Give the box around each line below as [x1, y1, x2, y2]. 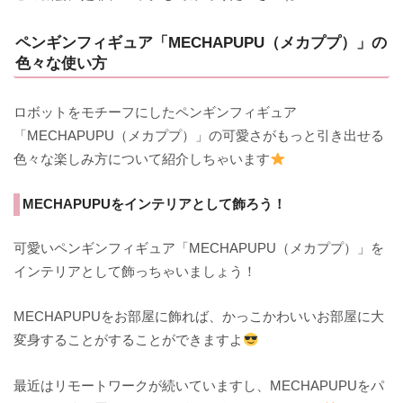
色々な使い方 [15, 54, 107, 72]
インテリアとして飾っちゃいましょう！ [13, 263, 257, 279]
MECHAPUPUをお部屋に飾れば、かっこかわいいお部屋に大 [13, 309, 385, 325]
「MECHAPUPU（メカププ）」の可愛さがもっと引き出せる [13, 128, 385, 144]
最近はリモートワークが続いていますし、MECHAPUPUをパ [13, 377, 385, 393]
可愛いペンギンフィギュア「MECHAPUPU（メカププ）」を [13, 239, 385, 255]
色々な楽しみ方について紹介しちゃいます [13, 151, 271, 167]
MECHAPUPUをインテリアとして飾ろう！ [22, 196, 287, 212]
